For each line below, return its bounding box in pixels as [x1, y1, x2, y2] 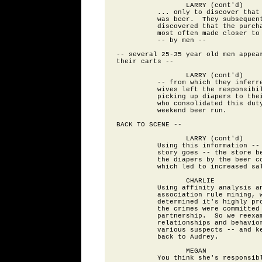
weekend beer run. [116, 107, 227, 114]
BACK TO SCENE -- [116, 121, 182, 128]
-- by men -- [116, 37, 206, 44]
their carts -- [116, 58, 174, 65]
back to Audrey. [116, 233, 219, 240]
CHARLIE [116, 177, 215, 184]
